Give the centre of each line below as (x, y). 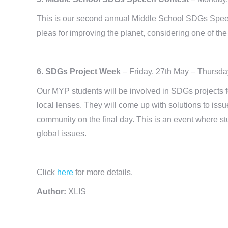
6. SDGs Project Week (80, 71)
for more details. (103, 172)
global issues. (62, 133)
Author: (52, 191)
